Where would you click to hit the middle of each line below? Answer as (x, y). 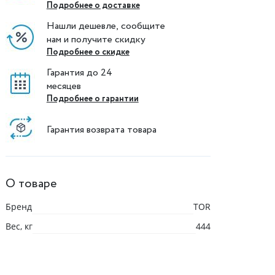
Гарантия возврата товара (101, 130)
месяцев (64, 86)
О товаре (31, 184)
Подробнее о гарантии (92, 99)
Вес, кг (19, 226)
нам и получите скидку (96, 40)
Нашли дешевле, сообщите (107, 26)
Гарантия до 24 (80, 73)
